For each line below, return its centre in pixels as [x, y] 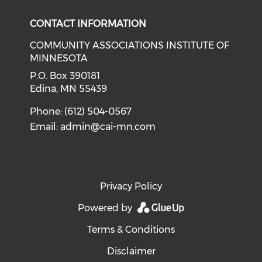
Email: [45, 127]
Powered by [106, 208]
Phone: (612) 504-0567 [81, 111]
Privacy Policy [131, 186]
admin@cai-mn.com [108, 127]
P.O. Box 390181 [65, 76]
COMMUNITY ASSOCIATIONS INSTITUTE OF [130, 45]
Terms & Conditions [131, 230]
